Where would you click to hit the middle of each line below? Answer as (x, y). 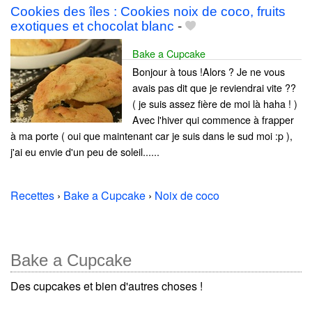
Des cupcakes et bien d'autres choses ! (107, 286)
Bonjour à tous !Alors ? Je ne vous (209, 71)
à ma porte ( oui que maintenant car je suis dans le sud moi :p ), (151, 135)
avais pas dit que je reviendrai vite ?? (214, 87)
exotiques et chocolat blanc (92, 26)
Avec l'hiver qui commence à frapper (213, 119)
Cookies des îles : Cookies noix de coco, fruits (148, 11)
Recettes (32, 195)
